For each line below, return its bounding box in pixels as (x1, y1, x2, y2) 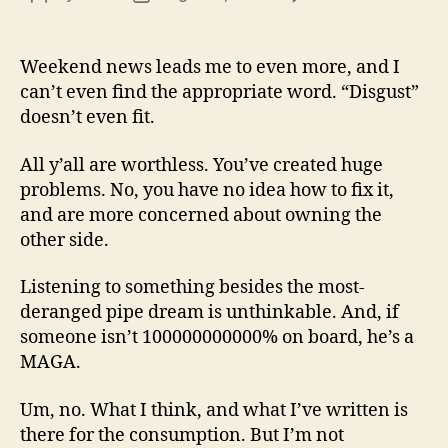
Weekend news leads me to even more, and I (20, 56, 400, 80)
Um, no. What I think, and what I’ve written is (20, 398, 408, 422)
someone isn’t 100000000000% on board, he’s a (20, 326, 414, 350)
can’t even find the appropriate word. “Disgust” (20, 81, 419, 105)
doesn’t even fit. (20, 106, 155, 130)
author (37, 7, 85, 27)
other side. (20, 228, 109, 252)
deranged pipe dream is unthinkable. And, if (20, 301, 399, 325)
